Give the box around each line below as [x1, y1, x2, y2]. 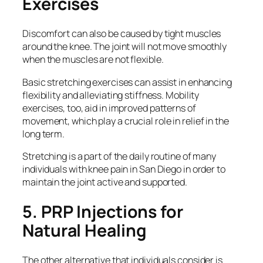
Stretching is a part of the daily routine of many [22, 149, 217, 163]
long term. [22, 127, 65, 140]
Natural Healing [22, 218, 147, 242]
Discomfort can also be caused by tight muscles [22, 27, 221, 41]
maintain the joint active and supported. [22, 175, 187, 188]
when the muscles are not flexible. [22, 53, 164, 66]
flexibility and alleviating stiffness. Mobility [22, 88, 200, 102]
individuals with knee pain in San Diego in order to [22, 162, 225, 176]
